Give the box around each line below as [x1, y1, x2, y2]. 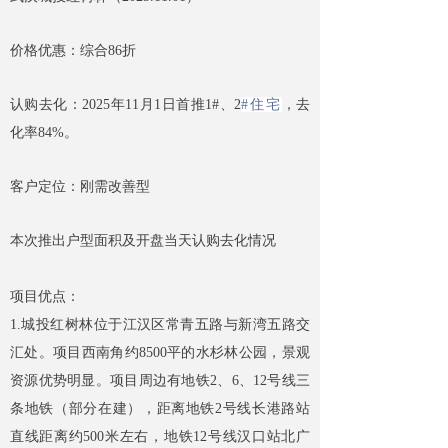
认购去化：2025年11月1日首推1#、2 [10, 97, 242, 113]
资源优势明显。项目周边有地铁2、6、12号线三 [10, 373, 310, 389]
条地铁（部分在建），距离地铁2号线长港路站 [10, 401, 310, 417]
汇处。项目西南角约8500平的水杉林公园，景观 [10, 345, 310, 361]
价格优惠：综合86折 [10, 43, 136, 59]
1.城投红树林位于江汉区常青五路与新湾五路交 [10, 317, 310, 333]
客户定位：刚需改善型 [10, 179, 150, 195]
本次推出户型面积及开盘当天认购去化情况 [10, 233, 276, 249]
